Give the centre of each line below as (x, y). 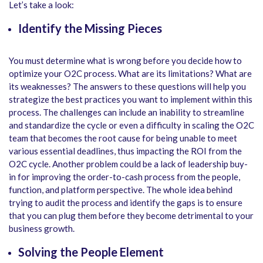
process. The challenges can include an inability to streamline (127, 112)
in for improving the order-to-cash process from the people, (124, 177)
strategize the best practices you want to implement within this (131, 100)
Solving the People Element (91, 252)
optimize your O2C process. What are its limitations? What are (130, 74)
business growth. (42, 229)
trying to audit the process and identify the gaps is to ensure (126, 203)
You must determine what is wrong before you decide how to (125, 61)
